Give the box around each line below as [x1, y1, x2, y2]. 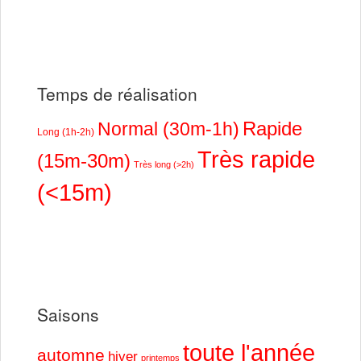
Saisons [37, 301, 99, 326]
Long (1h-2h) [37, 126, 94, 138]
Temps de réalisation [37, 81, 197, 106]
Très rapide [197, 145, 315, 172]
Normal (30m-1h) [98, 118, 239, 139]
